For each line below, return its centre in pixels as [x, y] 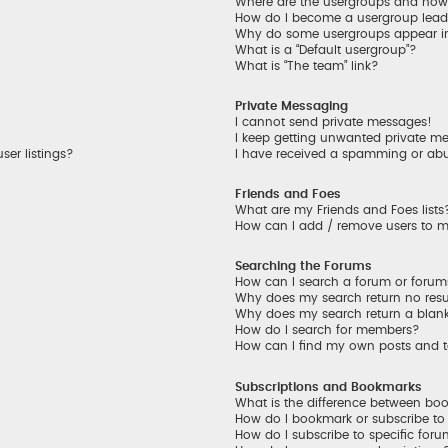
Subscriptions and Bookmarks [329, 386]
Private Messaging [292, 106]
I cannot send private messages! [334, 122]
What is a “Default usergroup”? [326, 49]
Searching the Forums [304, 266]
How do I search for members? [328, 330]
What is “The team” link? [307, 65]
